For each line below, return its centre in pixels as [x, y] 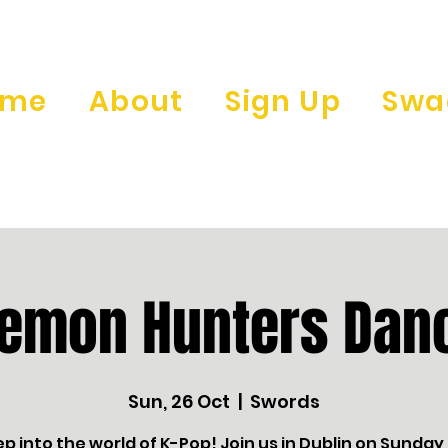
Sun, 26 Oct [179, 401]
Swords [285, 401]
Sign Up [283, 101]
